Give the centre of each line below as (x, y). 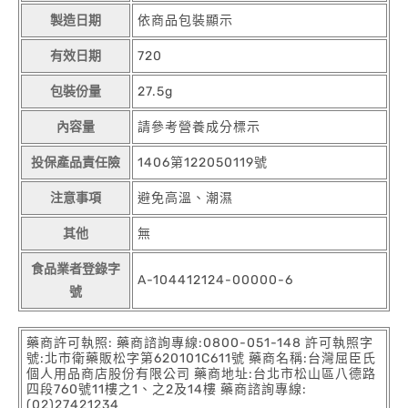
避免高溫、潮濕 (185, 198)
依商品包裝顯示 (185, 20)
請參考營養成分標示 (199, 127)
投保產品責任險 (76, 162)
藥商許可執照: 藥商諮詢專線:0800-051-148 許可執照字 (200, 342)
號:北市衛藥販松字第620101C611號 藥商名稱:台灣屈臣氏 (201, 358)
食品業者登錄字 (76, 269)
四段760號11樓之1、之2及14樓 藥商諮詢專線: (167, 389)
